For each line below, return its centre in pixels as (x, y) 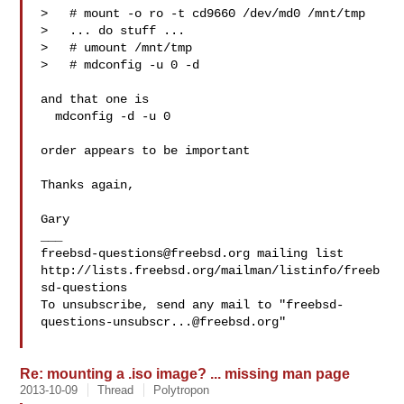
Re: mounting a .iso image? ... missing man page (185, 373)
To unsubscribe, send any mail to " (164, 305)
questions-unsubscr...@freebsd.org (160, 322)
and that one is (95, 99)
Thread (116, 390)
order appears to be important (146, 151)
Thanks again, (88, 185)
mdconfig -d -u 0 (48, 116)
